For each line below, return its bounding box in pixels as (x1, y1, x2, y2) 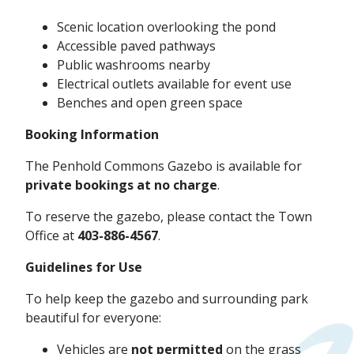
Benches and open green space (57, 94, 246, 112)
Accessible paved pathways (57, 37, 219, 55)
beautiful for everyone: (25, 309, 161, 327)
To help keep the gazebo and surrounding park (25, 290, 308, 308)
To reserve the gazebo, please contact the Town (25, 208, 312, 226)
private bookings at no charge (25, 176, 217, 194)
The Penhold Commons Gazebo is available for (25, 157, 302, 175)
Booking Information (25, 126, 159, 144)
